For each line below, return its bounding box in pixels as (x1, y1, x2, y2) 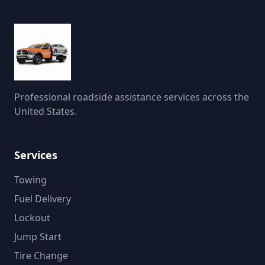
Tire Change (14, 249, 68, 262)
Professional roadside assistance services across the (14, 91, 249, 104)
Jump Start (14, 230, 62, 243)
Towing (14, 173, 47, 186)
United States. (14, 105, 77, 118)
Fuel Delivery (14, 192, 71, 205)
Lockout (14, 211, 50, 224)
